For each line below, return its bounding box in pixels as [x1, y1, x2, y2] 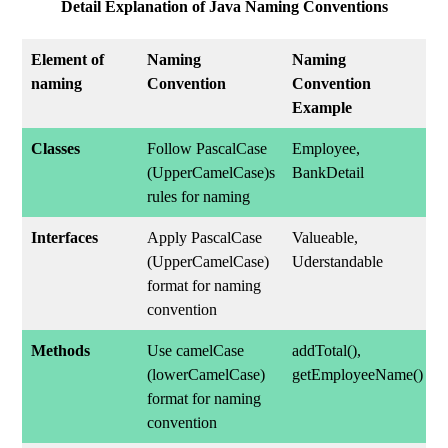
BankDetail [292, 164, 365, 181]
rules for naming [147, 188, 251, 205]
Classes [31, 140, 81, 157]
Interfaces [31, 229, 99, 246]
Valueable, [292, 229, 359, 246]
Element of [31, 51, 105, 68]
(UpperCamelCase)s [147, 164, 276, 181]
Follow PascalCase [147, 140, 268, 157]
